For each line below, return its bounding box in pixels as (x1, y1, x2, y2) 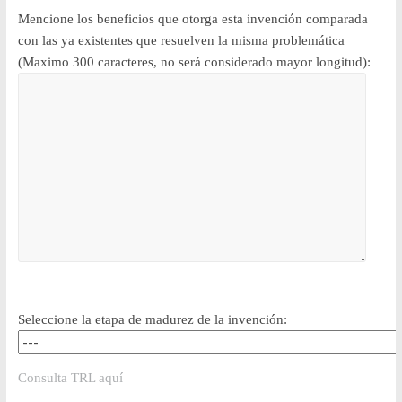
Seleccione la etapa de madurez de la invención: (17, 311, 287, 327)
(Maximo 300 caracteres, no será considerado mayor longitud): (17, 55, 371, 70)
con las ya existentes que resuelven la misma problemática (17, 33, 345, 48)
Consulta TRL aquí (17, 370, 123, 385)
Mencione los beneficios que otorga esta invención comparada (17, 12, 368, 27)
